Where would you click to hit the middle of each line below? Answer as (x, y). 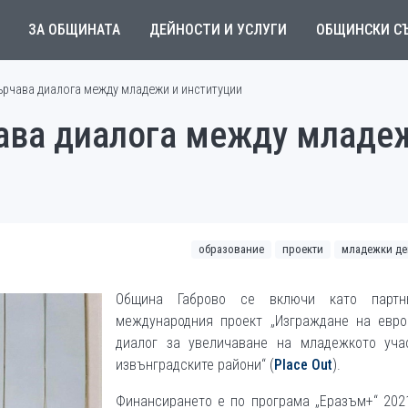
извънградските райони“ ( (195, 365)
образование (231, 249)
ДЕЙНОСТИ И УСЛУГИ (218, 30)
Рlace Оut (303, 365)
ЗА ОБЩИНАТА (74, 30)
